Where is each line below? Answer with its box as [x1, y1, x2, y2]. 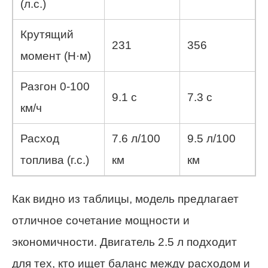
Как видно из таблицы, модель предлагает [12, 192, 239, 205]
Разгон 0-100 [20, 80, 90, 93]
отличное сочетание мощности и [12, 214, 190, 227]
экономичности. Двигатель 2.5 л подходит [12, 235, 237, 248]
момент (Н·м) [20, 49, 91, 62]
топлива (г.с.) [20, 153, 89, 166]
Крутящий [20, 28, 74, 41]
